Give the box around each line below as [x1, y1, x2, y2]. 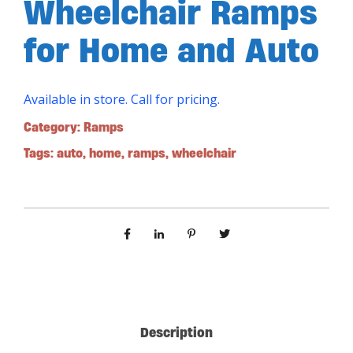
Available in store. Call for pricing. [24, 90, 223, 108]
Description [140, 323, 213, 340]
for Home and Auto [24, 28, 319, 71]
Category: [24, 118, 84, 135]
